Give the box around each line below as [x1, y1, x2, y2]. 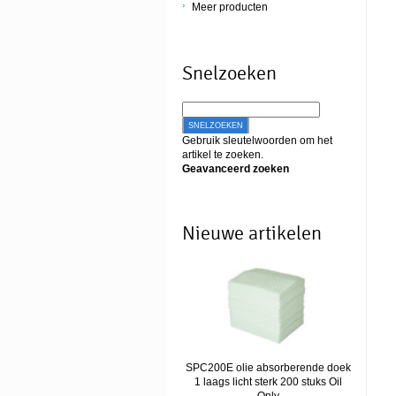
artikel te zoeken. [182, 148, 263, 161]
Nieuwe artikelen [182, 223, 322, 244]
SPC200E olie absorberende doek [185, 362, 351, 374]
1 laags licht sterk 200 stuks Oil [194, 376, 342, 388]
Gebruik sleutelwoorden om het [182, 134, 332, 147]
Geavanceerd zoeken [182, 163, 289, 175]
